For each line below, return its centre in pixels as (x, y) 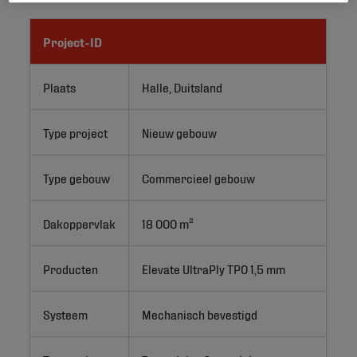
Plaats (60, 86)
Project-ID (73, 41)
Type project (76, 131)
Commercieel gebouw (199, 177)
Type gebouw (77, 177)
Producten (71, 268)
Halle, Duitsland (182, 86)
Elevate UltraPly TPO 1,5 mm (214, 268)
